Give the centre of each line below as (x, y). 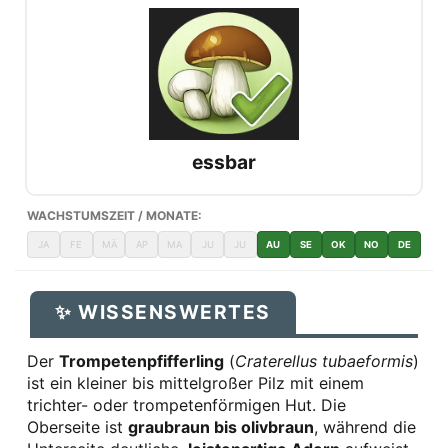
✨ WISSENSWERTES (163, 312)
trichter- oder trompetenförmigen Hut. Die (186, 405)
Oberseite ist (77, 427)
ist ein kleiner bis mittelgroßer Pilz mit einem (195, 383)
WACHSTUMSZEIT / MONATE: (114, 216)
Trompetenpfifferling (141, 361)
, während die (365, 427)
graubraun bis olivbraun (221, 427)
